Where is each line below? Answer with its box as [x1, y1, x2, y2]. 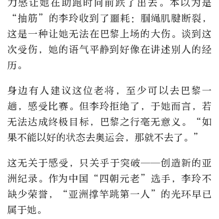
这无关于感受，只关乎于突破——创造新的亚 [7, 157, 212, 169]
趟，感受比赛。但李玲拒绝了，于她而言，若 [7, 100, 212, 112]
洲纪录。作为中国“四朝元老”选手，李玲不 [7, 173, 212, 184]
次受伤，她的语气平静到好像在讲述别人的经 [7, 44, 212, 55]
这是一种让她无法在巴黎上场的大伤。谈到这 [7, 28, 212, 40]
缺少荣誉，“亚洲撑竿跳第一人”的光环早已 [7, 188, 212, 200]
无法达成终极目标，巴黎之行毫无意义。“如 [7, 116, 212, 128]
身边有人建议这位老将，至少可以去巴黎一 [7, 85, 212, 96]
